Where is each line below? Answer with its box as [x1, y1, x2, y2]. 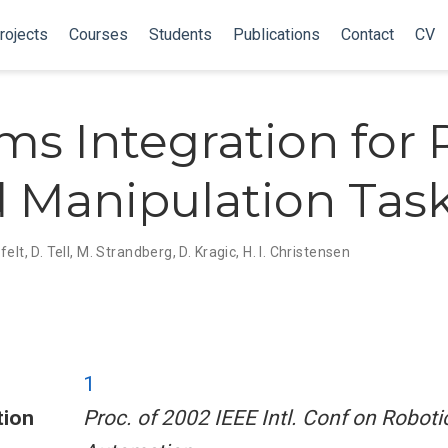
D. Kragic [179, 243, 237, 260]
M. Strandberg [77, 243, 173, 260]
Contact [340, 25, 394, 44]
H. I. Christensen [243, 243, 351, 260]
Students [148, 25, 212, 44]
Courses [68, 25, 128, 44]
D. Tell [31, 243, 71, 260]
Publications [232, 25, 320, 44]
